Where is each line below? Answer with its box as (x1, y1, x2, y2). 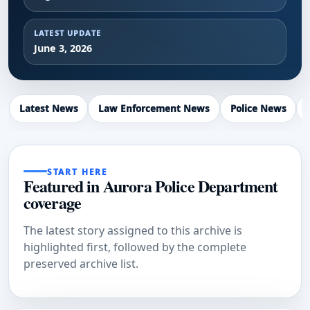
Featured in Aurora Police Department (23, 173, 278, 198)
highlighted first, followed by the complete (23, 239, 246, 255)
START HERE (46, 165, 109, 177)
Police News (230, 102, 286, 116)
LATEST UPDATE (33, 28, 101, 39)
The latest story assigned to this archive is (23, 222, 242, 238)
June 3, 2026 (33, 42, 92, 55)
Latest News (19, 102, 78, 116)
